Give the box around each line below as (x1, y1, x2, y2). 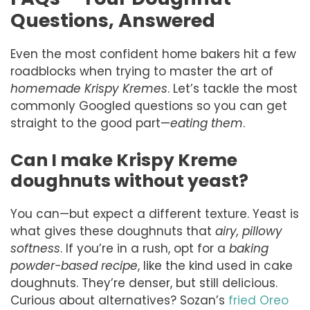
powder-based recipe (10, 257, 138, 274)
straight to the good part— (10, 115, 170, 132)
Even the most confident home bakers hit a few (10, 46, 296, 63)
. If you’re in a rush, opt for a (60, 239, 229, 257)
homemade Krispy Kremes (10, 80, 167, 98)
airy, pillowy (215, 222, 282, 239)
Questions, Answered (10, 8, 215, 34)
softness (10, 239, 60, 257)
